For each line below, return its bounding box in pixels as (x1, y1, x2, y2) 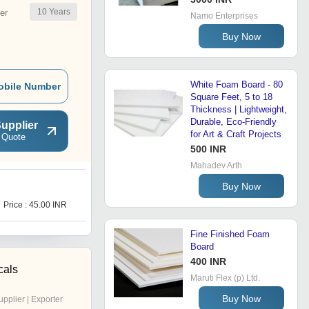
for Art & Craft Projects (190, 129, 281, 140)
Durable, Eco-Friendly (190, 117, 277, 128)
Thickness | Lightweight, (190, 104, 287, 115)
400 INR (190, 256, 226, 268)
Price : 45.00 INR (3, 200, 67, 210)
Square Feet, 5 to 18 (190, 92, 272, 103)
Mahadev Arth (190, 161, 242, 171)
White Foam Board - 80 (190, 79, 283, 90)
